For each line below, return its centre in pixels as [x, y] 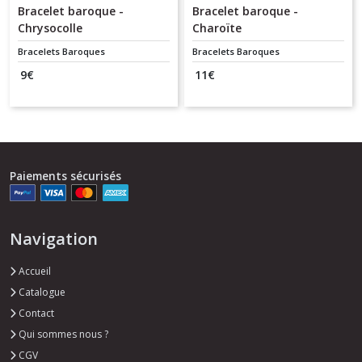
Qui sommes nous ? [62, 335]
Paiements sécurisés [65, 175]
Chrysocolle [50, 27]
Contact [35, 314]
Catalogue [41, 293]
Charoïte [217, 27]
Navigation [54, 239]
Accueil [34, 271]
